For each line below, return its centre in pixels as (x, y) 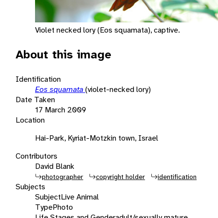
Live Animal (80, 197)
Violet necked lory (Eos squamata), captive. (108, 30)
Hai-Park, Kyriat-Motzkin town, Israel (97, 138)
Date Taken (35, 99)
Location (30, 120)
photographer (63, 176)
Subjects (30, 186)
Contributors (36, 156)
